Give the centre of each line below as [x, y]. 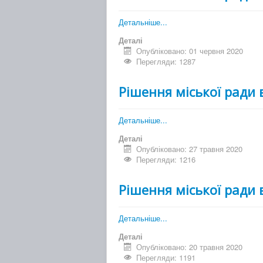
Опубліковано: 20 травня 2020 [190, 247]
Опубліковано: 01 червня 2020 [190, 51]
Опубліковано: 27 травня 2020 [190, 149]
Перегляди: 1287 [166, 62]
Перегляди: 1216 [166, 160]
